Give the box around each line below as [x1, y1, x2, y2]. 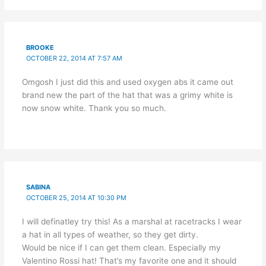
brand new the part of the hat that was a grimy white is [21, 90, 233, 100]
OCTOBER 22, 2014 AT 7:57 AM [26, 54, 123, 63]
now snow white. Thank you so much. [21, 103, 166, 113]
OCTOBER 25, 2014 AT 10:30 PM [26, 194, 127, 202]
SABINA [26, 183, 51, 192]
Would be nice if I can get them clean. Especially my [21, 243, 221, 253]
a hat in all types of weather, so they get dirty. [21, 230, 198, 240]
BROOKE [26, 43, 55, 52]
